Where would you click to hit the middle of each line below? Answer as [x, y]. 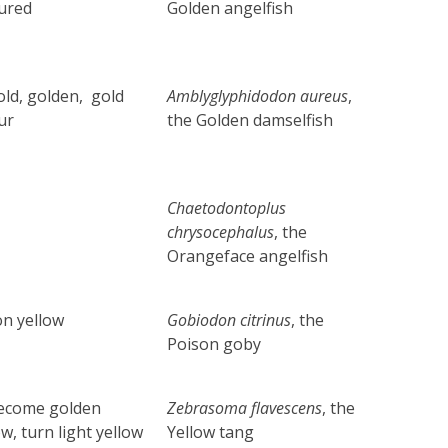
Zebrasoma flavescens [245, 407]
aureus [324, 95]
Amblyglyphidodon [234, 95]
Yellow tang [211, 431]
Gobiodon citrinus [229, 319]
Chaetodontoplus [227, 207]
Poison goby [214, 343]
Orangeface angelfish [248, 255]
